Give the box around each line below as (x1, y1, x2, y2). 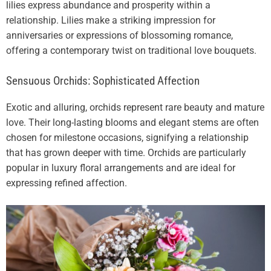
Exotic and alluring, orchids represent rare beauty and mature (6, 102, 264, 114)
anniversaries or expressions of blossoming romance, (6, 30, 233, 42)
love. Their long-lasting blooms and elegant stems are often (6, 117, 259, 129)
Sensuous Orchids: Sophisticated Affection (6, 74, 200, 88)
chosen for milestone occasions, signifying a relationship (6, 132, 249, 144)
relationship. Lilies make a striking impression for (6, 15, 215, 27)
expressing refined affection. (6, 177, 127, 189)
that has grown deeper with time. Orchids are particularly (6, 147, 246, 159)
